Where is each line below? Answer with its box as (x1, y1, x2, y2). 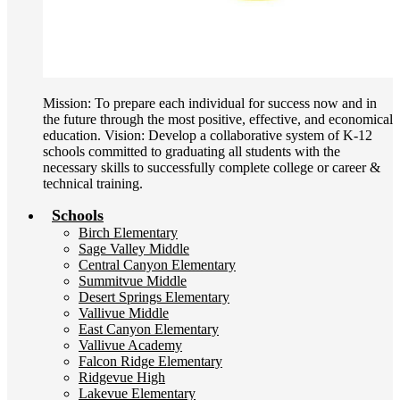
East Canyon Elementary (79, 321, 219, 337)
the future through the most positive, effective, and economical (43, 112, 393, 127)
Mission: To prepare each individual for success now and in (43, 96, 377, 111)
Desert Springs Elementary (79, 289, 229, 304)
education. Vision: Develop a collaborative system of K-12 (43, 128, 372, 143)
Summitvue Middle (79, 273, 187, 288)
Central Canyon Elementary (79, 257, 236, 272)
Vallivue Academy (79, 337, 182, 353)
